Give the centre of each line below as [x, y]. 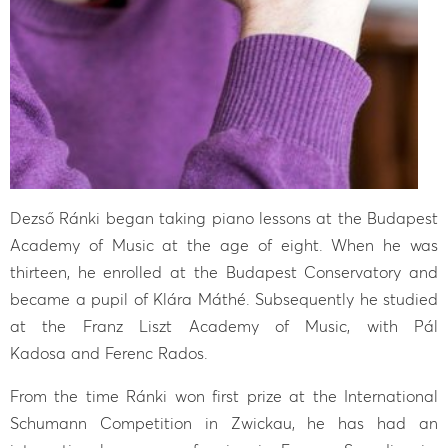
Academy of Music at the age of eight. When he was [224, 244]
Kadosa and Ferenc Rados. [109, 352]
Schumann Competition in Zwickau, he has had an [224, 422]
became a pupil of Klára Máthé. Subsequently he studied [224, 298]
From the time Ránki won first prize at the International [224, 395]
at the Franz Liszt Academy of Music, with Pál [224, 325]
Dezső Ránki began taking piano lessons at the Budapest [224, 217]
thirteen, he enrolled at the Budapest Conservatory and [224, 271]
